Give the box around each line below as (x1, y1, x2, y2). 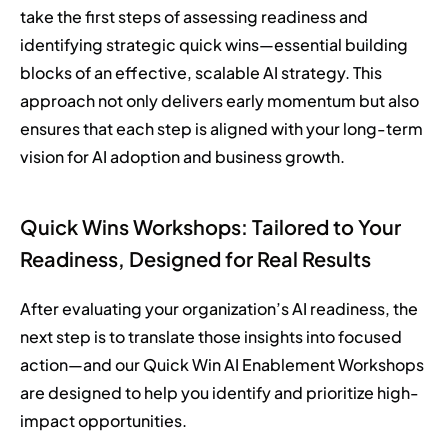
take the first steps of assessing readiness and (20, 6, 368, 28)
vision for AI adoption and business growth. (20, 146, 345, 168)
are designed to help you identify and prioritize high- (20, 382, 419, 404)
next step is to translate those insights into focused (20, 326, 402, 348)
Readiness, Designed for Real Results (20, 246, 371, 272)
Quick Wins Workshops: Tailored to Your (20, 214, 401, 240)
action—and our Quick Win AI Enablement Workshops (20, 354, 424, 376)
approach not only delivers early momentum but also (20, 90, 419, 112)
